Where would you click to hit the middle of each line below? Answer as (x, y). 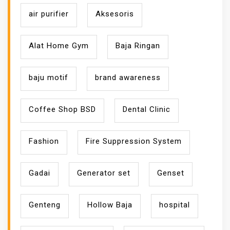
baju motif (49, 77)
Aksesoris (115, 14)
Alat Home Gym (59, 45)
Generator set (104, 173)
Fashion (44, 141)
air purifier (49, 14)
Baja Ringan (138, 45)
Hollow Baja (110, 205)
